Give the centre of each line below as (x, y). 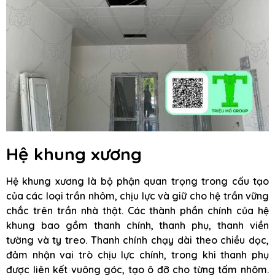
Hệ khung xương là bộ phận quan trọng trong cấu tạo (137, 181)
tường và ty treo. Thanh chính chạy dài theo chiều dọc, (137, 240)
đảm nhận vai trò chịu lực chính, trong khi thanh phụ (137, 255)
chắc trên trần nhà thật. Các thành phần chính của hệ (137, 211)
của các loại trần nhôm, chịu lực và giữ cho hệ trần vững (137, 196)
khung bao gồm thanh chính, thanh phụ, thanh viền (137, 226)
